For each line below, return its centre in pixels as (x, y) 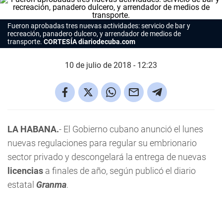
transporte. (26, 42)
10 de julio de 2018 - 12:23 (111, 65)
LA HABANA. (33, 129)
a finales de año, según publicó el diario (119, 171)
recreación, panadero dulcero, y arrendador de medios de (94, 34)
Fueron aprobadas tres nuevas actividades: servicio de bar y (99, 26)
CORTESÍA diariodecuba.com (89, 42)
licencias (25, 171)
